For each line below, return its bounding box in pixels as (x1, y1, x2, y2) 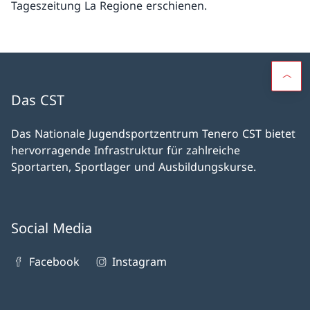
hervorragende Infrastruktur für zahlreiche (11, 143, 240, 158)
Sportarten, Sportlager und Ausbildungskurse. (11, 159, 256, 175)
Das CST (11, 91, 64, 110)
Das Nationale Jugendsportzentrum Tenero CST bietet (11, 126, 295, 142)
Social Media (11, 219, 92, 238)
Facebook (29, 254, 80, 270)
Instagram (111, 254, 167, 270)
